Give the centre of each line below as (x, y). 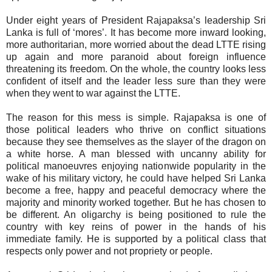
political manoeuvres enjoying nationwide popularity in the (136, 166)
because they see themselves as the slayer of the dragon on (136, 142)
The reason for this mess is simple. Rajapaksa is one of (136, 118)
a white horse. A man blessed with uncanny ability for (136, 154)
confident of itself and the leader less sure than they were (136, 81)
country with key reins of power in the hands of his (136, 227)
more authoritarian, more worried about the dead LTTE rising (136, 45)
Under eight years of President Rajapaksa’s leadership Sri (136, 21)
